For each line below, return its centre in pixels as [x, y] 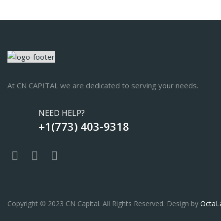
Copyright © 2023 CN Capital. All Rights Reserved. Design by [104, 203]
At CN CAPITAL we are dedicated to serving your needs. [103, 85]
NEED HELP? [62, 113]
